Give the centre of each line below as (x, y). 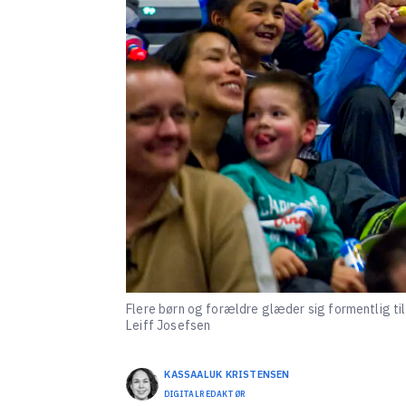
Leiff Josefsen (169, 325)
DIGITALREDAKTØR (205, 393)
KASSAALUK (193, 374)
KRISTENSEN (257, 374)
